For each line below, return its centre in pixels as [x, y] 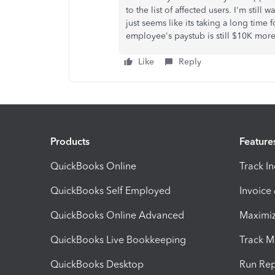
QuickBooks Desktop [97, 264]
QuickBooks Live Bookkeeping [118, 239]
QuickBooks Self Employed [110, 190]
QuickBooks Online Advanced [117, 215]
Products [70, 141]
